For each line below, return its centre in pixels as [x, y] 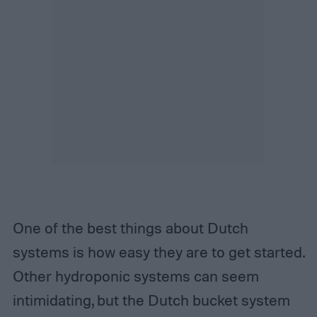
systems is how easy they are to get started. [158, 252]
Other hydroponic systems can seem [136, 276]
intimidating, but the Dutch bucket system [151, 300]
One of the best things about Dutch [130, 227]
